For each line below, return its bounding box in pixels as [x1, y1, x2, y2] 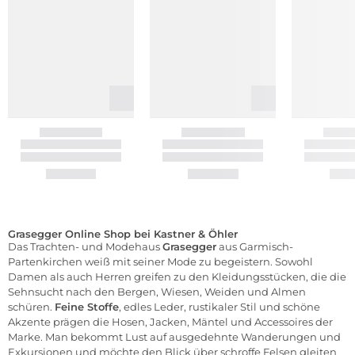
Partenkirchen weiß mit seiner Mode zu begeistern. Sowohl [8, 255, 313, 269]
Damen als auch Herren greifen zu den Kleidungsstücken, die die [8, 270, 346, 284]
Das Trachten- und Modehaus [8, 240, 162, 254]
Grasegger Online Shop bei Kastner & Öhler [8, 227, 238, 241]
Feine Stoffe [55, 300, 119, 314]
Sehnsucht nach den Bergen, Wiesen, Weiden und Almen [8, 285, 306, 299]
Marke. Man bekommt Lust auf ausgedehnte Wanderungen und [8, 330, 341, 344]
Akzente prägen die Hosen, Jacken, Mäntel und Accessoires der [8, 315, 333, 329]
